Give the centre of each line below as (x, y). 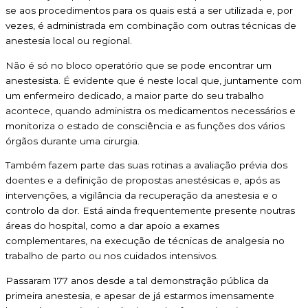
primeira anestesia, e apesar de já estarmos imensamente (140, 295)
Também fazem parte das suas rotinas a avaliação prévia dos (146, 165)
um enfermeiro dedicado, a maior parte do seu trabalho (135, 95)
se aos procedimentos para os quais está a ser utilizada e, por (149, 10)
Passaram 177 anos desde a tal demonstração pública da (137, 280)
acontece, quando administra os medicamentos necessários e (151, 110)
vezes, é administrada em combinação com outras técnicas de (151, 25)
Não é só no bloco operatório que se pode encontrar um (139, 65)
